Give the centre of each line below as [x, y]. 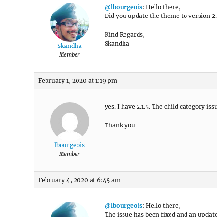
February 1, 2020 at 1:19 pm [78, 81]
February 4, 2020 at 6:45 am [79, 180]
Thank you [120, 125]
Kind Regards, [125, 35]
